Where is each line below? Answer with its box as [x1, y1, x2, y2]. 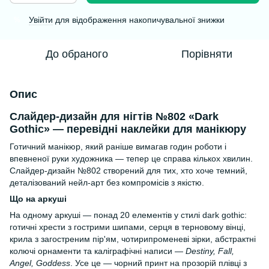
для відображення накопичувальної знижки [53, 15, 225, 25]
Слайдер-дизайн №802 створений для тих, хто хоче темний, [10, 166, 247, 176]
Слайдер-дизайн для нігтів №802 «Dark [10, 110, 219, 122]
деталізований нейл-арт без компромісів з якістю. [10, 178, 204, 188]
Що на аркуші [10, 194, 67, 204]
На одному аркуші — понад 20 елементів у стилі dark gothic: [10, 210, 247, 220]
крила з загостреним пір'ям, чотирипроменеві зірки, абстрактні [10, 234, 256, 244]
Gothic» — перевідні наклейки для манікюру [10, 123, 246, 135]
